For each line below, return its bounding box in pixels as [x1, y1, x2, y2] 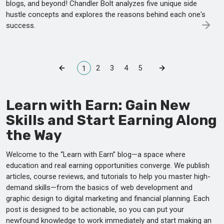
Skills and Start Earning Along [6, 111, 217, 128]
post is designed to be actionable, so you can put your [6, 204, 184, 214]
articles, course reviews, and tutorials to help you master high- [6, 171, 210, 181]
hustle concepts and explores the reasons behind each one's [6, 9, 205, 19]
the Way [6, 126, 62, 143]
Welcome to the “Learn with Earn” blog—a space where [6, 149, 185, 159]
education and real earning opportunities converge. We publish [6, 160, 209, 170]
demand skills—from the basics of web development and [6, 182, 192, 192]
